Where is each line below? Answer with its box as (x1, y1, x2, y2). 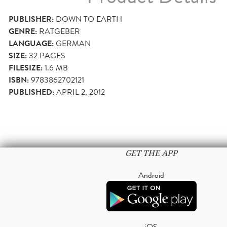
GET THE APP (125, 148, 177, 159)
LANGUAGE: (9, 37, 54, 50)
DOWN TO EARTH (56, 13, 122, 25)
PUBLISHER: (9, 13, 54, 26)
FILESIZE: (9, 62, 43, 74)
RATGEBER (39, 25, 80, 37)
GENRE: (9, 25, 37, 38)
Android (138, 169, 164, 181)
